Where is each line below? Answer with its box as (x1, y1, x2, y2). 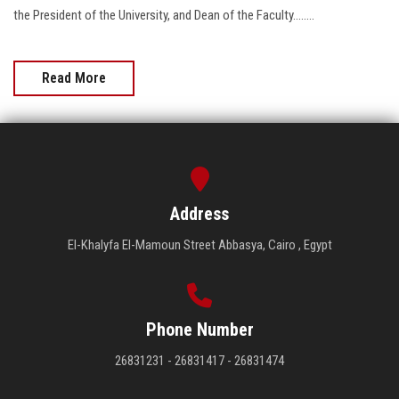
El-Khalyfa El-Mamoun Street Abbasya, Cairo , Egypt (67, 237, 332, 254)
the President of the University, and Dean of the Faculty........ (13, 7, 314, 24)
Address (170, 203, 229, 225)
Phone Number (145, 319, 254, 341)
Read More (42, 69, 106, 87)
